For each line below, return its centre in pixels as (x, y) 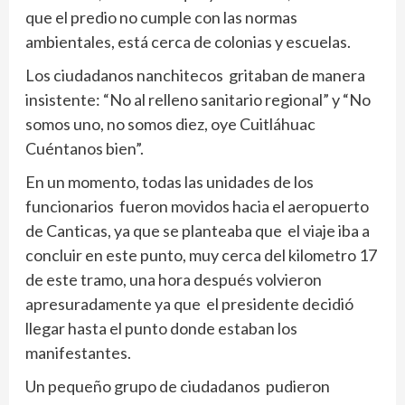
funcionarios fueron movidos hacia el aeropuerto (197, 207)
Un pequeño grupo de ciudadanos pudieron (178, 386)
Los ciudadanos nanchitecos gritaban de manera (195, 75)
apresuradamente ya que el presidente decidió (189, 304)
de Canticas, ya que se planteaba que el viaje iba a (198, 231)
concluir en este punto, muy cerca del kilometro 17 (201, 255)
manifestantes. (78, 353)
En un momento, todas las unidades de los (170, 182)
